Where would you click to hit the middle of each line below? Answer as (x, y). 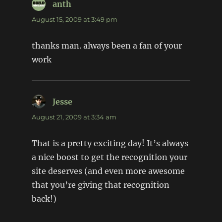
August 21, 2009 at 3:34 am (74, 117)
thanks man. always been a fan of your (107, 46)
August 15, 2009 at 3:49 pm (74, 20)
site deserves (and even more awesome (108, 171)
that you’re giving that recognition (100, 185)
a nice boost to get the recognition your (109, 157)
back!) (44, 199)
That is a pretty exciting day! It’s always (110, 143)
